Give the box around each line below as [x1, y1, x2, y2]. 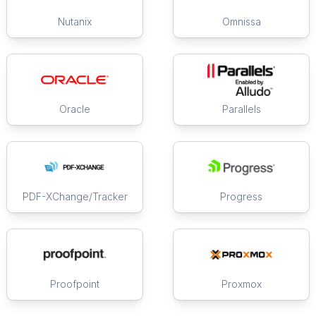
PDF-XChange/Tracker [22, 190, 128, 203]
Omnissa [221, 16, 261, 28]
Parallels [221, 103, 261, 116]
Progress [220, 190, 262, 203]
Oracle [59, 103, 90, 116]
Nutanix [58, 16, 92, 28]
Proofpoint [50, 278, 99, 291]
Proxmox [221, 278, 262, 291]
